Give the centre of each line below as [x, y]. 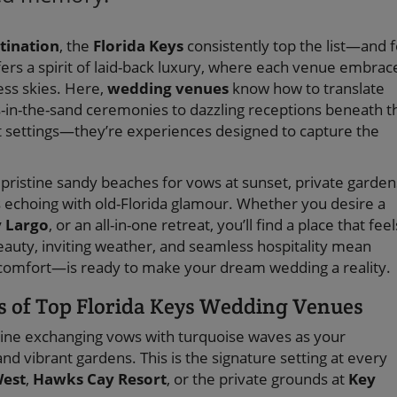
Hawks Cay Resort [100, 379]
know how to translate [307, 88]
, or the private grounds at [257, 379]
